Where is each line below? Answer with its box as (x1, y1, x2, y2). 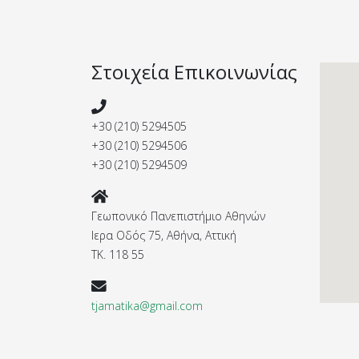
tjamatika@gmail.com (91, 298, 203, 313)
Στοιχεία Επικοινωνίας (91, 58, 297, 85)
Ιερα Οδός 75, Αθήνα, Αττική (91, 228, 240, 243)
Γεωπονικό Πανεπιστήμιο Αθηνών (91, 208, 265, 224)
